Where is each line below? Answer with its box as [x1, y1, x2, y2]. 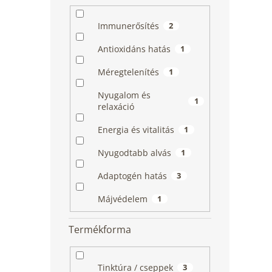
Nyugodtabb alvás [97, 147, 171, 159]
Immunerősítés [97, 20, 159, 32]
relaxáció [97, 101, 134, 113]
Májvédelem [97, 193, 148, 205]
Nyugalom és [97, 89, 151, 101]
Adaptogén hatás [97, 170, 167, 182]
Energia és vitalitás [97, 124, 174, 136]
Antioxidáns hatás [97, 43, 171, 55]
